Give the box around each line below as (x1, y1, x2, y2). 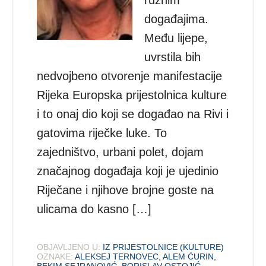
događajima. (144, 12, 209, 26)
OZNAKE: (37, 251, 74, 261)
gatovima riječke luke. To (37, 126, 167, 140)
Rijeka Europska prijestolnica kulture (37, 88, 227, 102)
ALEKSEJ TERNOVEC (75, 251, 159, 261)
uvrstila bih (144, 50, 201, 64)
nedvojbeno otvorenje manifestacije (37, 69, 223, 83)
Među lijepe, (144, 31, 208, 45)
